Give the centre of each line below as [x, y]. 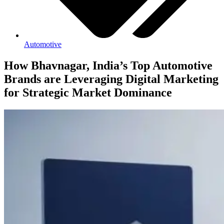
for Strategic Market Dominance [88, 93]
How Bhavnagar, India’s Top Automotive [108, 66]
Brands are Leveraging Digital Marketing [111, 79]
